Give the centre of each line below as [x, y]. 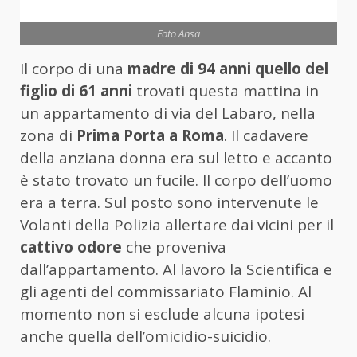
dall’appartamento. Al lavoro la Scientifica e [176, 269]
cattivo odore [71, 247]
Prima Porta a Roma [150, 135]
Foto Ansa [178, 33]
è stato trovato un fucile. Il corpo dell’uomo [176, 180]
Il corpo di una [74, 68]
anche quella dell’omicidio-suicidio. [145, 336]
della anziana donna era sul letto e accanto [176, 157]
